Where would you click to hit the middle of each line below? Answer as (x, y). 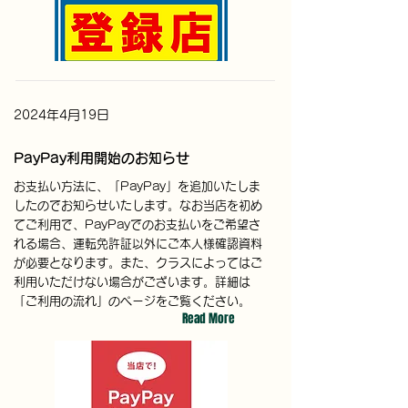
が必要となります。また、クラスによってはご (138, 263)
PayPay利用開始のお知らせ (102, 158)
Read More (209, 318)
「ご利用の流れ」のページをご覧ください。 (132, 301)
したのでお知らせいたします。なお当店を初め (138, 205)
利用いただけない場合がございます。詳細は (132, 282)
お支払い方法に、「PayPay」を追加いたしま (137, 186)
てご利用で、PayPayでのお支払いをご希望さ (137, 224)
